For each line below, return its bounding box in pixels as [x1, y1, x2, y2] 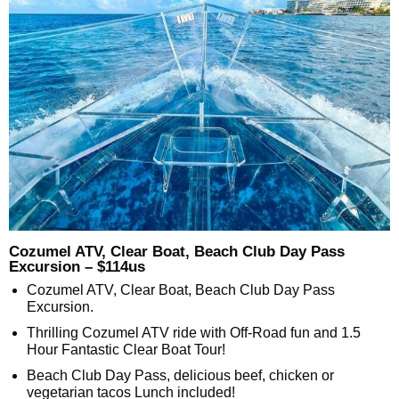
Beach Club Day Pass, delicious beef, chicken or [27, 367, 334, 383]
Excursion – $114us [9, 257, 145, 275]
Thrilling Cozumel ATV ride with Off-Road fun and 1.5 [27, 324, 361, 340]
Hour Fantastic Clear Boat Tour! [27, 341, 225, 357]
